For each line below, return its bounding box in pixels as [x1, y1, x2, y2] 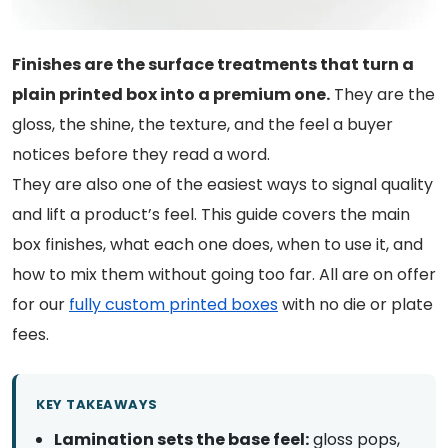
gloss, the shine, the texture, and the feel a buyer [12, 112, 393, 136]
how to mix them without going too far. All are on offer [12, 262, 436, 286]
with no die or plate [278, 292, 433, 316]
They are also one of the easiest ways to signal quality [12, 172, 433, 196]
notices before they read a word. [12, 142, 270, 166]
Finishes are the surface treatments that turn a [12, 52, 414, 76]
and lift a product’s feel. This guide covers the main [12, 202, 410, 226]
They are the [330, 82, 435, 106]
